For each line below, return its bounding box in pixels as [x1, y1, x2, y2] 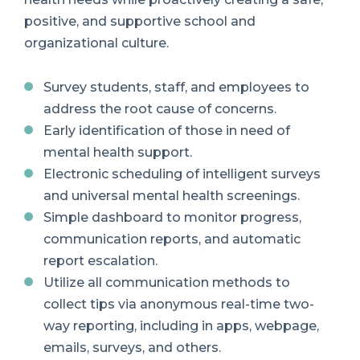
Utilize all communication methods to [43, 275, 290, 291]
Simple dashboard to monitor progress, [43, 210, 301, 226]
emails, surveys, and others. [43, 340, 221, 356]
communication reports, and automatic [43, 231, 301, 247]
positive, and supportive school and [24, 13, 256, 29]
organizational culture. [24, 35, 172, 51]
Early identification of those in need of [43, 123, 290, 139]
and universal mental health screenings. [43, 188, 300, 204]
